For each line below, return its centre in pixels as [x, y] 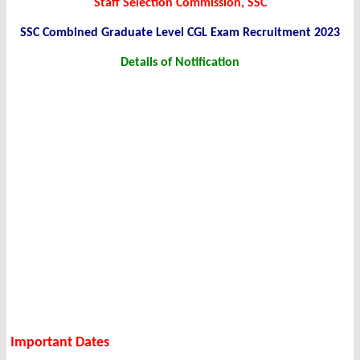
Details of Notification [180, 63]
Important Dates [60, 343]
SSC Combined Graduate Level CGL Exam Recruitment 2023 [180, 33]
